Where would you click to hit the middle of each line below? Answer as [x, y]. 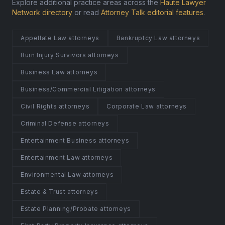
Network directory [42, 12]
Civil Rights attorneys [55, 106]
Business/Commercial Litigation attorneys [88, 89]
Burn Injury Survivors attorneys [70, 55]
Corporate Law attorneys [147, 106]
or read [87, 12]
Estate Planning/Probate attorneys [76, 208]
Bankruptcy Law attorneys [158, 38]
